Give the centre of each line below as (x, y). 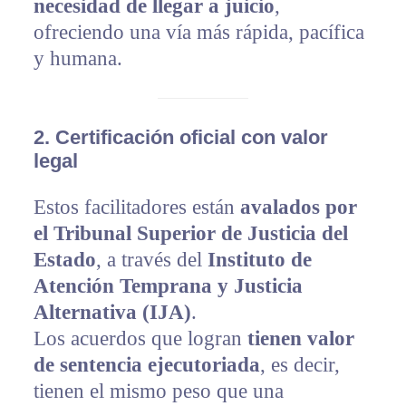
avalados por (298, 208)
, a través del (151, 260)
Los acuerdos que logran (140, 339)
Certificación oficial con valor (191, 138)
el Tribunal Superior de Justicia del (190, 234)
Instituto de (259, 260)
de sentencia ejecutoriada (146, 365)
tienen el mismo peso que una (158, 391)
